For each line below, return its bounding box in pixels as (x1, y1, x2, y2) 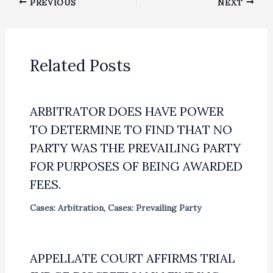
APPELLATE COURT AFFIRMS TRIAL (29, 250, 235, 266)
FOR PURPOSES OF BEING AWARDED (29, 158, 243, 174)
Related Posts (29, 55, 131, 76)
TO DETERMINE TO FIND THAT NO (29, 122, 232, 138)
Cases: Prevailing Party (107, 202, 201, 214)
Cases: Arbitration (29, 202, 104, 214)
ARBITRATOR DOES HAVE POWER (29, 104, 224, 119)
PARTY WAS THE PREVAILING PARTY (29, 140, 241, 156)
